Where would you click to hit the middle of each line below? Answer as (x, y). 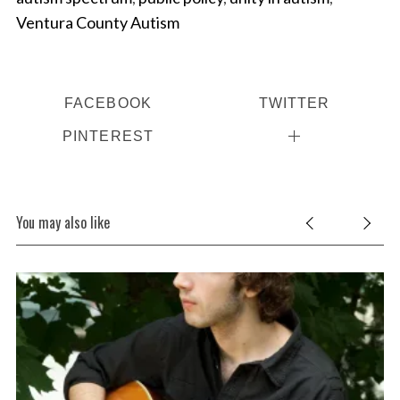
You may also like (62, 222)
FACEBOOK (108, 103)
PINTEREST (108, 136)
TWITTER (294, 103)
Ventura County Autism (97, 23)
